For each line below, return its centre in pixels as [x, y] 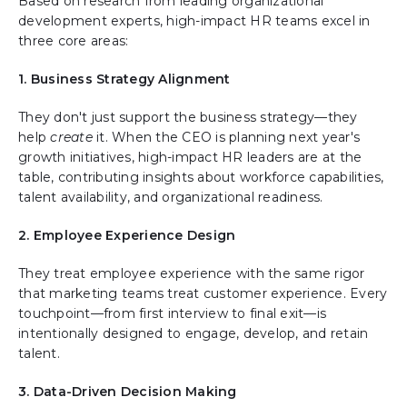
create [71, 138]
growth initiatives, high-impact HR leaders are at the [190, 158]
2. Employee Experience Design [127, 236]
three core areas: [74, 41]
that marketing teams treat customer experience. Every [203, 294]
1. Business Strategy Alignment [124, 79]
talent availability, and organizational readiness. [171, 198]
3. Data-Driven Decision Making [128, 392]
